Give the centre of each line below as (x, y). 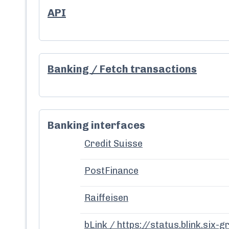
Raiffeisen (106, 198)
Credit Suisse (113, 144)
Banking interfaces (96, 125)
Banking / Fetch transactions (122, 69)
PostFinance (111, 171)
